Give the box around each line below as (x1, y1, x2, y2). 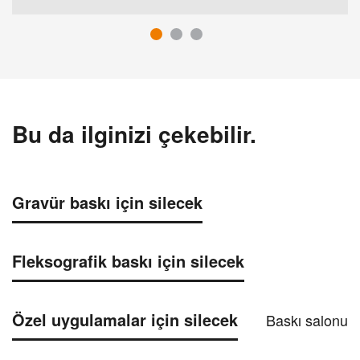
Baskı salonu (262, 309, 348, 331)
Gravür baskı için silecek (12, 190, 202, 215)
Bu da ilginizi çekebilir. (12, 117, 256, 151)
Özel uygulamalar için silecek (12, 308, 238, 332)
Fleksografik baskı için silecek (12, 249, 244, 273)
